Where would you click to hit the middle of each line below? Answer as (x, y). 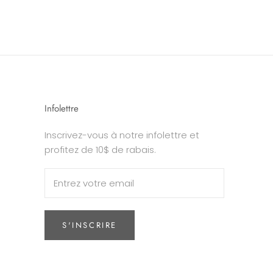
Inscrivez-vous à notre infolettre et (122, 135)
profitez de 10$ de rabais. (100, 150)
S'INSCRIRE (90, 225)
